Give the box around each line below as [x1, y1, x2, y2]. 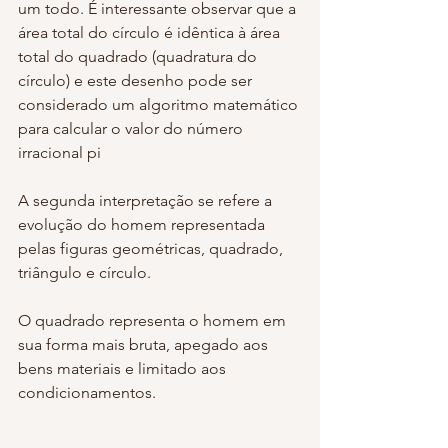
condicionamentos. [18, 382, 156, 402]
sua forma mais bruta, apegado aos [18, 334, 272, 354]
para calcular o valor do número [18, 118, 247, 138]
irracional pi [18, 142, 101, 162]
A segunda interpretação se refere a [18, 190, 276, 210]
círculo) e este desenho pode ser [18, 70, 256, 90]
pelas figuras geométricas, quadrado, [18, 238, 287, 258]
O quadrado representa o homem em [18, 310, 290, 330]
